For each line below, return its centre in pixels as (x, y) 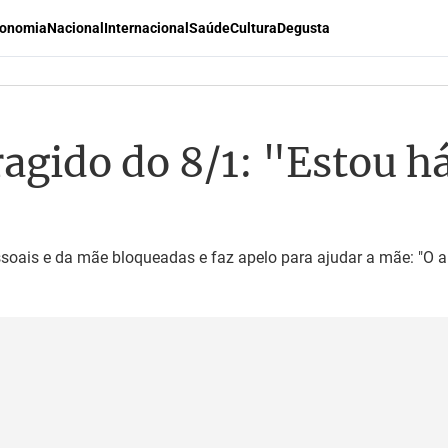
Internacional (146, 28)
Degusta (303, 28)
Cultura (253, 28)
